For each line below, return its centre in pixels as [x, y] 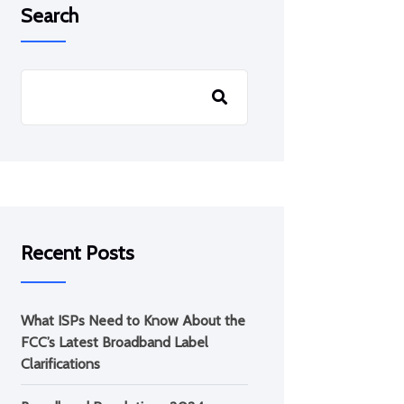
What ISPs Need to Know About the [133, 321]
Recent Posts [77, 253]
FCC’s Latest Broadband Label [114, 342]
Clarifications [62, 364]
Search [49, 16]
